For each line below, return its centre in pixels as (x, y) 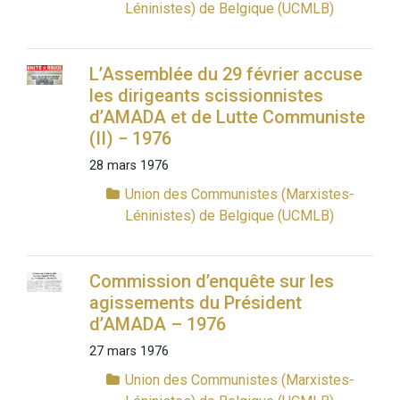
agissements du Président (195, 303)
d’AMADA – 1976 (157, 325)
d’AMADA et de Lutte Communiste (227, 117)
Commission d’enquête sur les (211, 282)
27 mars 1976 (129, 352)
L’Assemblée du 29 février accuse (225, 75)
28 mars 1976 (129, 166)
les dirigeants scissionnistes (206, 96)
